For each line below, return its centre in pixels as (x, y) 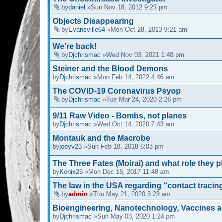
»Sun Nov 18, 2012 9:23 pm (126, 7)
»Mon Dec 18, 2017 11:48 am (126, 172)
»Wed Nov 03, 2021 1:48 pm (142, 55)
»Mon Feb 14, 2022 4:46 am (133, 77)
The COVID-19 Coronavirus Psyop (117, 91)
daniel (77, 7)
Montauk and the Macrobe (101, 138)
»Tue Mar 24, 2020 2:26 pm (141, 99)
